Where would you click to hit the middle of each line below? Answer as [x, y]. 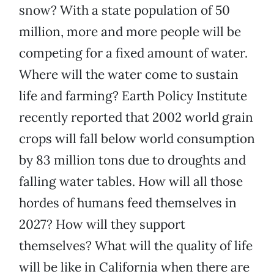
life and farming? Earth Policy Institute [133, 96]
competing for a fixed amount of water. [133, 53]
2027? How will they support [102, 224]
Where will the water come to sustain [129, 75]
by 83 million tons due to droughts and [132, 160]
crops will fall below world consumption [137, 139]
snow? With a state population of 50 [124, 10]
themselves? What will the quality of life [136, 246]
